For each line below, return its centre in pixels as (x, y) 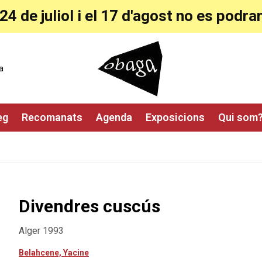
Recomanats (52, 117)
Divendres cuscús (89, 206)
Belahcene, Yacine (54, 253)
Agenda (114, 117)
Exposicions (175, 117)
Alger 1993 (41, 231)
